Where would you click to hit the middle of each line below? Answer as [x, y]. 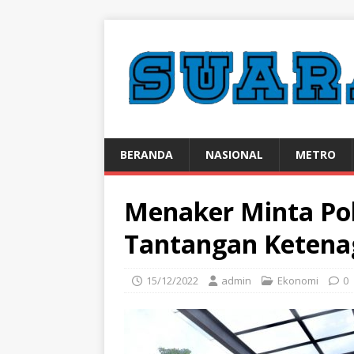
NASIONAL [234, 155]
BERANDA [147, 155]
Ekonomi [298, 281]
